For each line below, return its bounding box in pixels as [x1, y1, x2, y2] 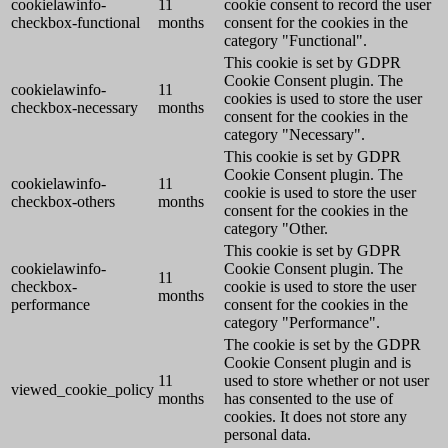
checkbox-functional [11, 14, 140, 31]
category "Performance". [224, 314, 380, 331]
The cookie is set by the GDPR [224, 336, 421, 353]
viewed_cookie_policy [11, 381, 154, 398]
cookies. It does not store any [224, 408, 407, 425]
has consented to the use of [224, 390, 393, 407]
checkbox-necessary [11, 99, 138, 116]
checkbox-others [11, 193, 115, 210]
